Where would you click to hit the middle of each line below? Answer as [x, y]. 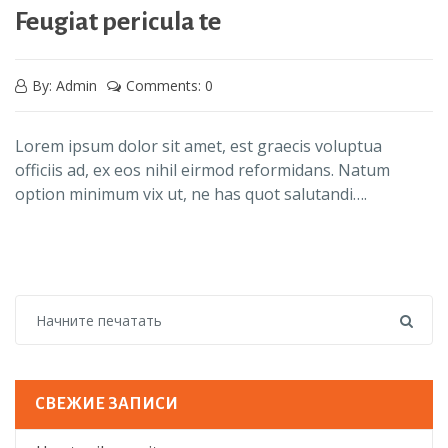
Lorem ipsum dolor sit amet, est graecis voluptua [198, 146]
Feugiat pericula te [118, 22]
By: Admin [64, 85]
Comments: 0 [169, 85]
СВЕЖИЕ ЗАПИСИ [106, 404]
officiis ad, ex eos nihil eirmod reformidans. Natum [202, 170]
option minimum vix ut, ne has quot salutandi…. [191, 194]
